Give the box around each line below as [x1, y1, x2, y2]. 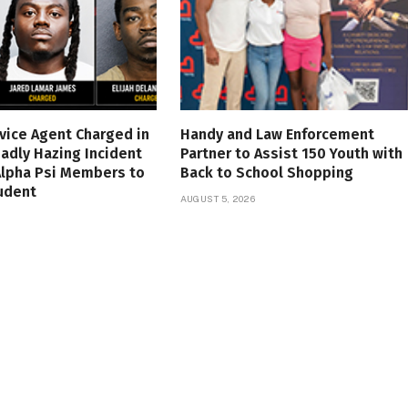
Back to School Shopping [179, 163, 353, 181]
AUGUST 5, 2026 [179, 192, 255, 204]
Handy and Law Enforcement [179, 125, 374, 143]
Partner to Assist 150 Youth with [179, 144, 403, 162]
